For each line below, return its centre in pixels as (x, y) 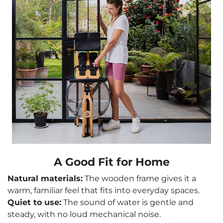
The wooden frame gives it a (139, 179)
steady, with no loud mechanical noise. (84, 215)
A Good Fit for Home (111, 162)
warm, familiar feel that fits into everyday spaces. (104, 191)
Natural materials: (45, 179)
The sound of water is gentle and (127, 203)
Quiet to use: (34, 203)
